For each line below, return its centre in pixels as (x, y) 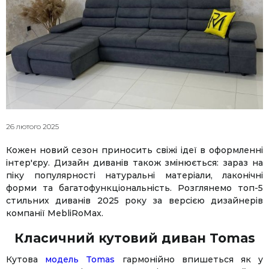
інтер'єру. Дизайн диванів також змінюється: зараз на (134, 162)
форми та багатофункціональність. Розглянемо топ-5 (134, 188)
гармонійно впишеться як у (189, 259)
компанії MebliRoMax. (55, 213)
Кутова (22, 259)
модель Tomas (77, 259)
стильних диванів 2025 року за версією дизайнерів (134, 200)
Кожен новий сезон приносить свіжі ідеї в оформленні (134, 150)
